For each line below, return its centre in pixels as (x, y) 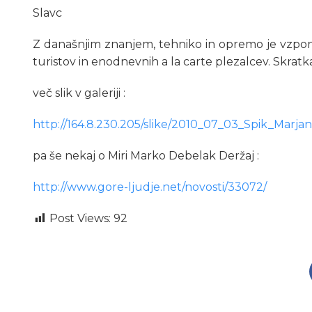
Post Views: (80, 219)
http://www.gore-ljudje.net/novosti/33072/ (150, 187)
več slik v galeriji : (79, 93)
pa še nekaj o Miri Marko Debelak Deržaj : (146, 156)
